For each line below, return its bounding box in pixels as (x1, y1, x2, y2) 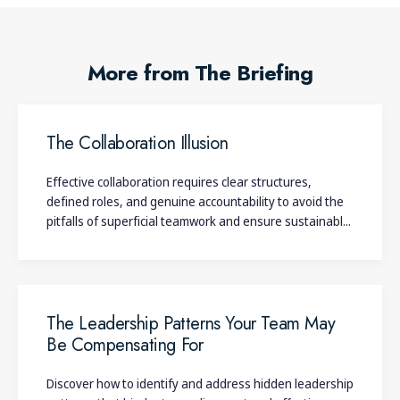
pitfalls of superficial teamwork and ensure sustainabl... (46, 212, 351, 229)
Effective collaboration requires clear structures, (46, 172, 312, 190)
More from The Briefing (87, 56, 313, 88)
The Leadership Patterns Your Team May (46, 310, 336, 337)
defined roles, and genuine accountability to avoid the (46, 192, 344, 210)
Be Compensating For (46, 331, 204, 358)
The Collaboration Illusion (46, 129, 229, 156)
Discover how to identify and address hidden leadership (46, 374, 354, 392)
